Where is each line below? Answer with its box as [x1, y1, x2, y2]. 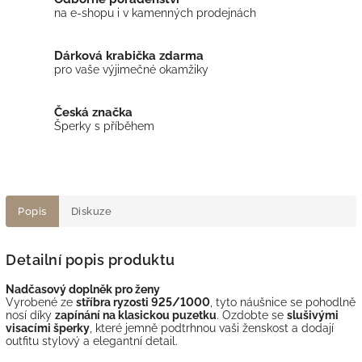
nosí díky [6, 308, 55, 322]
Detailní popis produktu [6, 250, 175, 268]
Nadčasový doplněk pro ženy [6, 282, 160, 296]
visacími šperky [6, 321, 90, 335]
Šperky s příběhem [54, 119, 154, 133]
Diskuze [70, 204, 112, 217]
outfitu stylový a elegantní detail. [6, 334, 178, 347]
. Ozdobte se [217, 308, 287, 322]
